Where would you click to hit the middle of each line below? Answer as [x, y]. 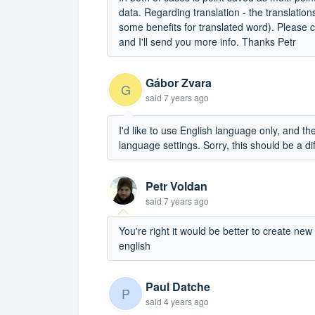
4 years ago [186, 301]
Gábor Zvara [179, 82]
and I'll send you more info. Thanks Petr [207, 41]
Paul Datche [178, 286]
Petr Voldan [176, 186]
